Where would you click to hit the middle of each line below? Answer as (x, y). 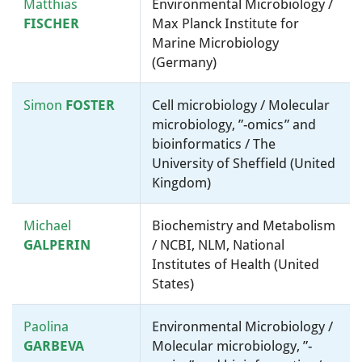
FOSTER (90, 105)
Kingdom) (181, 183)
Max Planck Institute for (225, 23)
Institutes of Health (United (236, 264)
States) (173, 284)
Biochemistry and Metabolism (244, 225)
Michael (47, 225)
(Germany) (184, 62)
